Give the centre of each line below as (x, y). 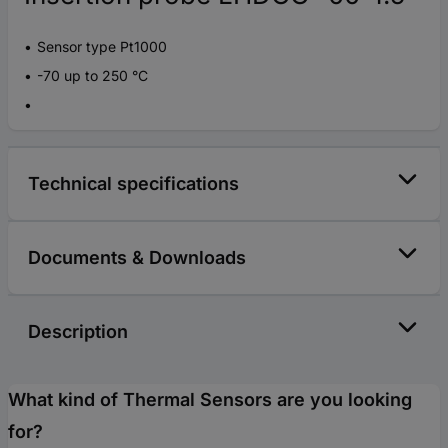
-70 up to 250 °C (92, 75)
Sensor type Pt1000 (102, 46)
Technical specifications (133, 183)
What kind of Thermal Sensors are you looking (210, 399)
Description (78, 331)
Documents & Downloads (137, 257)
